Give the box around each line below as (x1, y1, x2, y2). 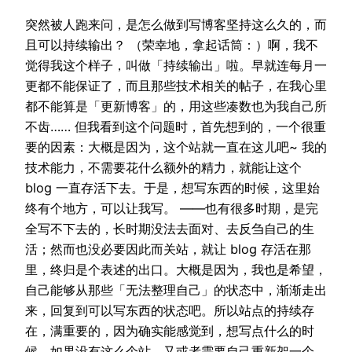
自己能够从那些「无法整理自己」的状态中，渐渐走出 (25, 282, 327, 299)
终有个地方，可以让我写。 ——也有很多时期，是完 (25, 200, 318, 217)
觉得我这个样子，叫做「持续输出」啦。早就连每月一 (25, 57, 327, 74)
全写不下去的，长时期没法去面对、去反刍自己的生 (25, 221, 314, 237)
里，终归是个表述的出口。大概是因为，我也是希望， (25, 262, 327, 278)
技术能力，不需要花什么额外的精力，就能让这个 (25, 159, 302, 176)
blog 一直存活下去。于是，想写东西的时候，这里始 (25, 180, 320, 196)
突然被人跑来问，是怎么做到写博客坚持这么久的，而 (25, 16, 327, 33)
